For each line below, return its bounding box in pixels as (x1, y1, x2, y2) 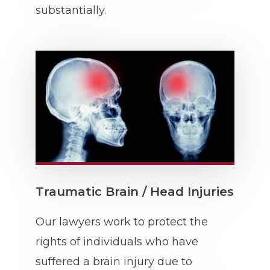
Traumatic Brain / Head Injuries (36, 184, 234, 199)
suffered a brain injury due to (36, 255, 192, 268)
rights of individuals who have (36, 235, 198, 248)
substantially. (36, 4, 106, 17)
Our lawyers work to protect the (36, 215, 208, 228)
